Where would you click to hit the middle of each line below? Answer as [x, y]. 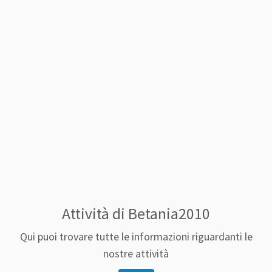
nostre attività [136, 254]
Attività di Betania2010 [136, 214]
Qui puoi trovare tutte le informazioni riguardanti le [136, 237]
